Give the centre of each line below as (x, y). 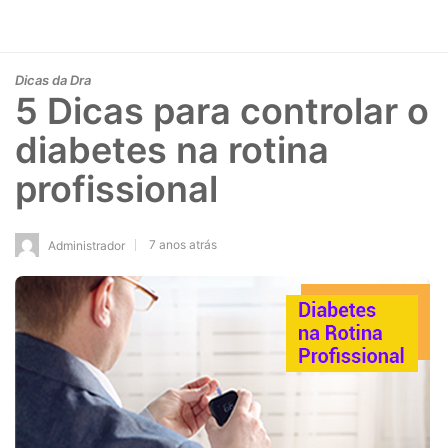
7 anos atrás (183, 244)
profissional (116, 189)
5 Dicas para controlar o (222, 111)
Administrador (86, 245)
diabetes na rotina (172, 150)
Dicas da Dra (53, 80)
